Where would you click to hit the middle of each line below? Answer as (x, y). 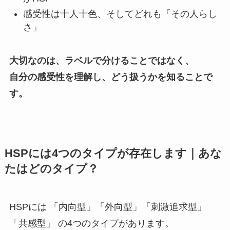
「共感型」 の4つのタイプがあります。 (91, 224)
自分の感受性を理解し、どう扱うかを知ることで (111, 77)
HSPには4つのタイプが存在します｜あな (113, 154)
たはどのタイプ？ (51, 169)
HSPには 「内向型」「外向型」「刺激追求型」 (108, 207)
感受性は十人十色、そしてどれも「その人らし (120, 14)
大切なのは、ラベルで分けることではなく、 (101, 61)
